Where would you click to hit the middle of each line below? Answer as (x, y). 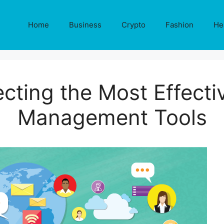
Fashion (179, 25)
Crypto (133, 25)
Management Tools (112, 117)
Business (85, 25)
